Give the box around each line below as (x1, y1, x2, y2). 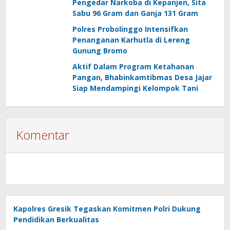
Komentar (16, 126, 69, 144)
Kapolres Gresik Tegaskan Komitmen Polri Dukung (13, 204, 201, 214)
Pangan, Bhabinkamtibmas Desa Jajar (72, 72, 212, 83)
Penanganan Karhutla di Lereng (72, 35, 190, 45)
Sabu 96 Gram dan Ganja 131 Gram (72, 8, 198, 18)
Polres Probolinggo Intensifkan (72, 24, 188, 34)
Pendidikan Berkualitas (13, 215, 99, 225)
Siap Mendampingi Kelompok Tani (72, 83, 198, 93)
